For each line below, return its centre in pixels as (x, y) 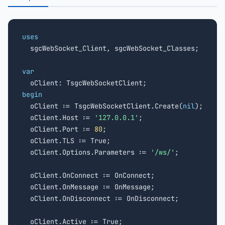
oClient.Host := (58, 118)
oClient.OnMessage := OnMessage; (88, 187)
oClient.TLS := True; (66, 141)
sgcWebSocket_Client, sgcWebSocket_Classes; (110, 48)
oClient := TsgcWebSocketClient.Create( (102, 106)
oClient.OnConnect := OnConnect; (88, 175)
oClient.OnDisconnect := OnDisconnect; (100, 198)
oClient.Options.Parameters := (86, 152)
